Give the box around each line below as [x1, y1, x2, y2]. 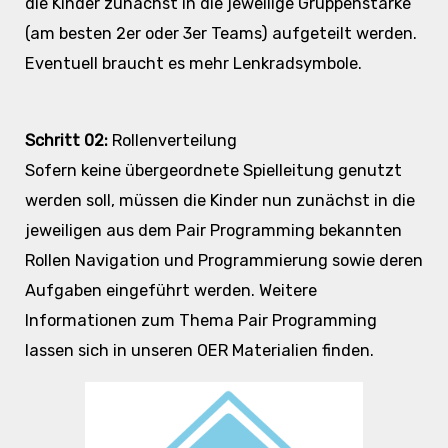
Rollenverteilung [107, 130, 237, 150]
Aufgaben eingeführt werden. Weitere [24, 280, 317, 300]
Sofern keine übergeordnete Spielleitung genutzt [24, 160, 402, 180]
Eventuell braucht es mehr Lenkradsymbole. [24, 54, 362, 74]
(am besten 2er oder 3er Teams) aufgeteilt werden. [24, 24, 417, 44]
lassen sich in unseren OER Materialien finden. [24, 340, 374, 360]
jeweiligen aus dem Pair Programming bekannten [24, 220, 402, 240]
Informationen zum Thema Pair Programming [24, 310, 377, 330]
